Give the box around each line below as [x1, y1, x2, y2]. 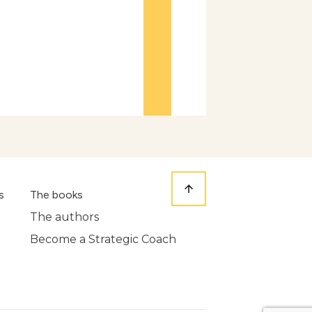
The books [30, 188, 84, 201]
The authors [30, 210, 100, 224]
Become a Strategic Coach [30, 233, 177, 246]
